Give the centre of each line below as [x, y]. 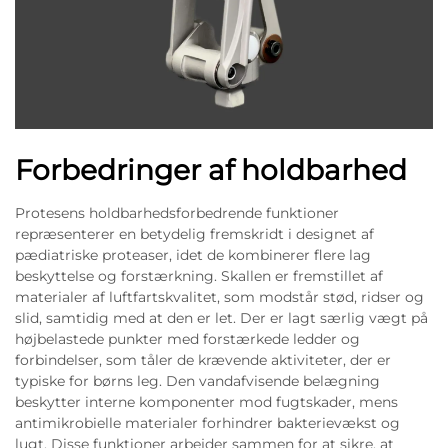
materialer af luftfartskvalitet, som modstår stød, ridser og [219, 296]
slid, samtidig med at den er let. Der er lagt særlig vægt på [221, 317]
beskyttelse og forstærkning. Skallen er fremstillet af [199, 275]
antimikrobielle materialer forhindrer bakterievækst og [207, 422]
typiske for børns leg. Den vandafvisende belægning [197, 380]
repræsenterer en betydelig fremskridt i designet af [194, 233]
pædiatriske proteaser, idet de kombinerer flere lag [193, 254]
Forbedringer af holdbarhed [211, 169]
